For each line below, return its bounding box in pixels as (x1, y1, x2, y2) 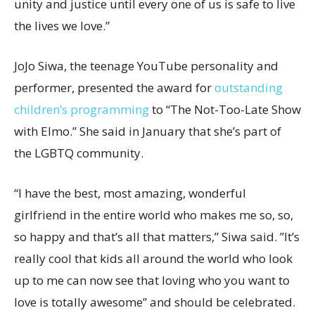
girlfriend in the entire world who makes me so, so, (14, 207, 293, 224)
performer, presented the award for (14, 79, 214, 96)
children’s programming (14, 101, 149, 118)
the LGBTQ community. (14, 145, 143, 162)
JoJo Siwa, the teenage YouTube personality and (14, 58, 278, 75)
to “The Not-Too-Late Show (149, 101, 301, 118)
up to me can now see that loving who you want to (14, 272, 290, 289)
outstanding (214, 79, 283, 96)
